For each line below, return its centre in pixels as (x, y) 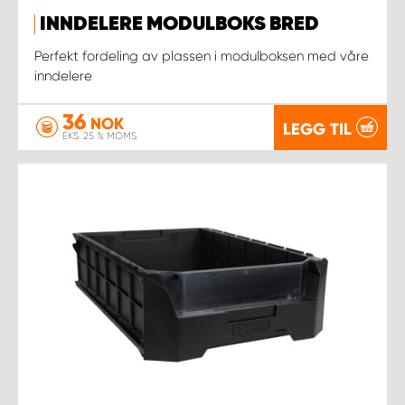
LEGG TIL (317, 129)
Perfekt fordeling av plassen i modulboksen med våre (202, 56)
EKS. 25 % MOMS (99, 136)
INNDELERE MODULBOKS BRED (179, 24)
